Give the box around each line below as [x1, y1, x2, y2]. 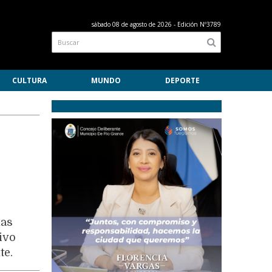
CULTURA [12, 75, 47, 86]
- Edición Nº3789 [172, 20, 222, 29]
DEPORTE [165, 75, 200, 86]
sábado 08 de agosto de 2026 [92, 20, 172, 29]
